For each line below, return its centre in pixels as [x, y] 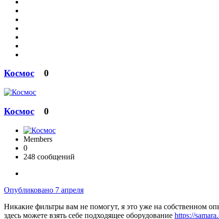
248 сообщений [49, 156]
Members [38, 139]
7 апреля [69, 190]
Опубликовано [30, 190]
